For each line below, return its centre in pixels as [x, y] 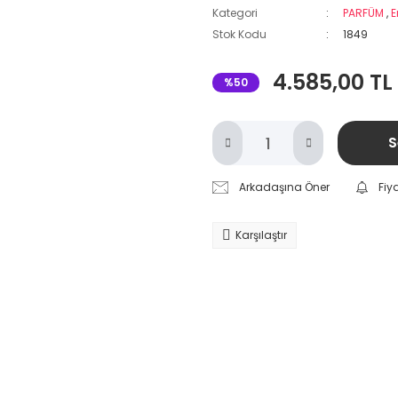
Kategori [235, 13]
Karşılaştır [261, 235]
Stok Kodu [239, 34]
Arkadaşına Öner [285, 187]
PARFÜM [364, 13]
